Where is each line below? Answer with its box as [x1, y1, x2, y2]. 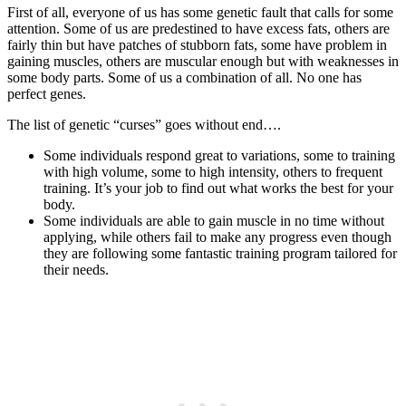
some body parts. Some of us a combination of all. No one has [7, 70, 362, 86]
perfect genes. [7, 86, 86, 102]
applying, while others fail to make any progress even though [43, 229, 391, 246]
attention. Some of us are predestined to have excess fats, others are [7, 21, 390, 37]
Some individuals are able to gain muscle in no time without [43, 213, 384, 229]
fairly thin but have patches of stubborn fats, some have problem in [7, 37, 387, 53]
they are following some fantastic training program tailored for [43, 246, 397, 262]
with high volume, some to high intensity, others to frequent [43, 164, 382, 180]
